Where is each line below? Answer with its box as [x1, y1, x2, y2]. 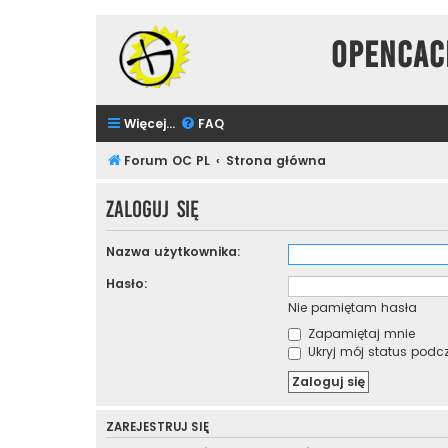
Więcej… [124, 114, 175, 132]
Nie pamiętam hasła [287, 299, 417, 317]
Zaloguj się [106, 196, 199, 222]
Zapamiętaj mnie [303, 325, 415, 343]
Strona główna [226, 151, 327, 169]
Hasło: [106, 275, 148, 293]
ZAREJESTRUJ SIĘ [106, 419, 209, 436]
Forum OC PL [124, 151, 210, 169]
